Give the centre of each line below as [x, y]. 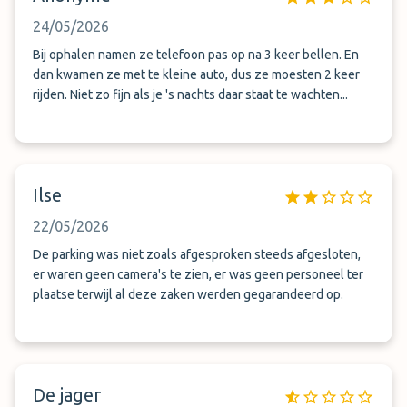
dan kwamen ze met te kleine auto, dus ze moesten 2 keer [196, 74]
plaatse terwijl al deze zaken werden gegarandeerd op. [188, 294]
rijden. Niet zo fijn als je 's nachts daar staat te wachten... [190, 94]
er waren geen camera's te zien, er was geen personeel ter [198, 274]
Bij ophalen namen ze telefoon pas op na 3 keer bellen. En [196, 55]
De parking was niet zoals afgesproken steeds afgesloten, [197, 254]
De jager [67, 395]
